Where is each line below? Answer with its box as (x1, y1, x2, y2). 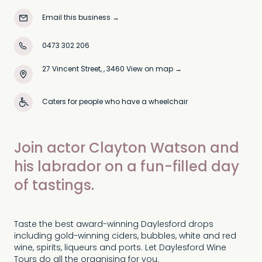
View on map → (126, 64, 182, 75)
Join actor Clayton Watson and (14, 137, 239, 161)
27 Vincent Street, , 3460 (42, 64, 126, 75)
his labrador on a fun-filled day (14, 156, 239, 180)
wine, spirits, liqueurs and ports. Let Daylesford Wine (14, 242, 226, 255)
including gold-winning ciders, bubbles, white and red (14, 230, 236, 243)
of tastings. (14, 175, 94, 198)
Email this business (42, 12, 111, 24)
